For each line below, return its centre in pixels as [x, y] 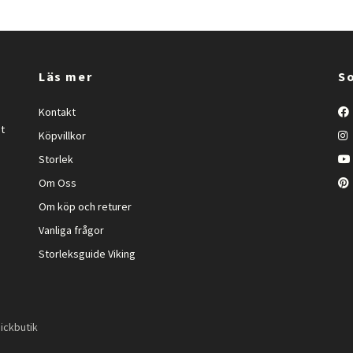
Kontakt [57, 112]
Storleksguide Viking [87, 254]
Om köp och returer [85, 206]
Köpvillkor [62, 136]
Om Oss [58, 183]
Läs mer [66, 76]
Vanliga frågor [71, 230]
